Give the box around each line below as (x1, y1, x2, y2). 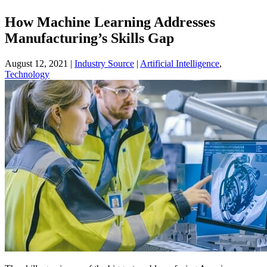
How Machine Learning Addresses (5, 14, 215, 30)
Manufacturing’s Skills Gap (5, 30, 174, 46)
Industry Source (74, 58, 134, 69)
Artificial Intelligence (140, 58, 219, 69)
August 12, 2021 (5, 58, 68, 69)
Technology (5, 69, 49, 79)
